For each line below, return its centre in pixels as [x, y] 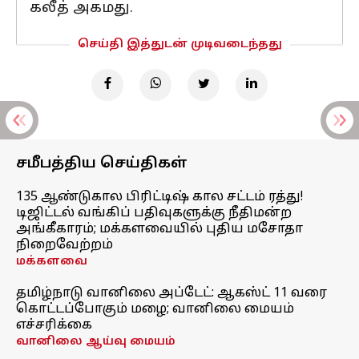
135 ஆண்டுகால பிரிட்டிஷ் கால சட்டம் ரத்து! [159, 197]
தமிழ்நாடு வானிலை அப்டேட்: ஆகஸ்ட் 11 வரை [171, 293]
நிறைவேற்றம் [65, 245]
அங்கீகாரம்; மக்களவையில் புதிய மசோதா [159, 229]
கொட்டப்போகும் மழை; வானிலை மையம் [155, 309]
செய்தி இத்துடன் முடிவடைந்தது [179, 44]
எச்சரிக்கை [54, 325]
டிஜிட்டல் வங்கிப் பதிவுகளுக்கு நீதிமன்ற [154, 213]
